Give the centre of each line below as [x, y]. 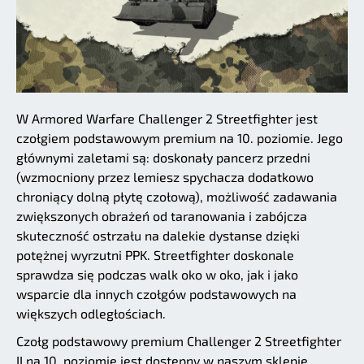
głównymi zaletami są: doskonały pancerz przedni [163, 157]
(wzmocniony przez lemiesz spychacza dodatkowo [165, 176]
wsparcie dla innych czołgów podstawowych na [156, 293]
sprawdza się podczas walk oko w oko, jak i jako [157, 274]
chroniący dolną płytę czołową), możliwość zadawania [177, 196]
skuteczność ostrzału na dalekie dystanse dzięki [158, 235]
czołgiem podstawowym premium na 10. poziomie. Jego [180, 137]
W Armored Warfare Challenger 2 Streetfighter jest [167, 118]
